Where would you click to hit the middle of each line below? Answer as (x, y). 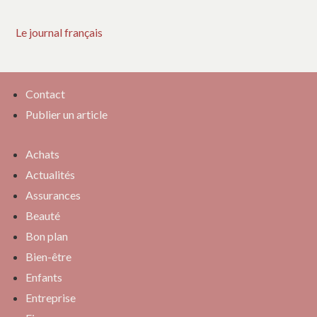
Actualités (50, 175)
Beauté (43, 216)
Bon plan (47, 236)
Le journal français (59, 32)
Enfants (44, 277)
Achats (42, 154)
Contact (45, 94)
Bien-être (48, 257)
